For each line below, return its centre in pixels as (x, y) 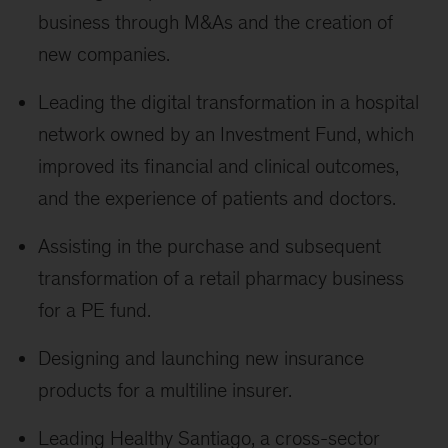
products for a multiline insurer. (165, 390)
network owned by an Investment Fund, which (226, 134)
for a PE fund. (95, 310)
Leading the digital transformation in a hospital (229, 102)
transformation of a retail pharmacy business (221, 278)
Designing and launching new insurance (201, 358)
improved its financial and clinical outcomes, (219, 166)
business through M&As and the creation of (216, 22)
